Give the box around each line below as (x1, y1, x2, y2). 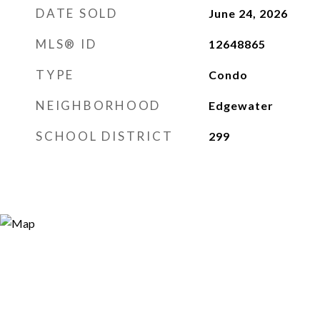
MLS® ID (36, 36, 97, 51)
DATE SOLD (36, 6, 118, 21)
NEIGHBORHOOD (36, 98, 161, 113)
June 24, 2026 (208, 6, 288, 20)
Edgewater (208, 99, 274, 112)
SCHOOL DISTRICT (36, 129, 174, 144)
